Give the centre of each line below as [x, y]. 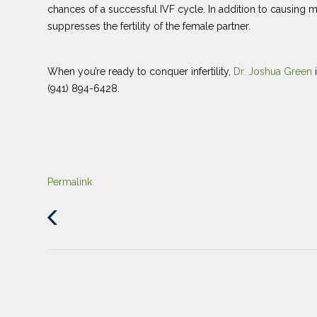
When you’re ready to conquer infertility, [140, 71]
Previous [81, 216]
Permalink [70, 181]
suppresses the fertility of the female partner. [149, 26]
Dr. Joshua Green [274, 71]
